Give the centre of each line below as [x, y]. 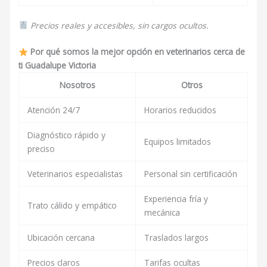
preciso [41, 149]
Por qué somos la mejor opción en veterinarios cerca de [137, 52]
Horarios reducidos [180, 110]
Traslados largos [176, 238]
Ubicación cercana [61, 238]
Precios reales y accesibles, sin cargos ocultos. [119, 25]
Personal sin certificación [190, 174]
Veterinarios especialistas [75, 174]
